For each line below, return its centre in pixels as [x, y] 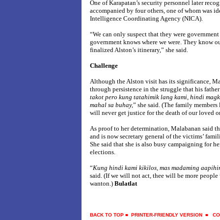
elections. [103, 152]
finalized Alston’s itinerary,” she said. [139, 50]
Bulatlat [126, 183]
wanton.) [102, 183]
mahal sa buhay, [111, 105]
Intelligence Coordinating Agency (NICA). [146, 18]
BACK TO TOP [107, 215]
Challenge [104, 66]
